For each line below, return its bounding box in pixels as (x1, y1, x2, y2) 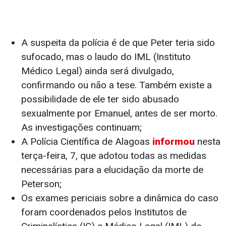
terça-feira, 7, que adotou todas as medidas (21, 150, 206, 162)
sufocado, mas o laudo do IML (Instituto (21, 51, 191, 63)
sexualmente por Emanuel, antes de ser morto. (21, 107, 217, 120)
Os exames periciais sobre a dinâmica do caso (21, 192, 218, 204)
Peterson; (21, 178, 62, 190)
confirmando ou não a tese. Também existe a (21, 79, 212, 91)
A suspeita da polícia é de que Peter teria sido (21, 37, 215, 49)
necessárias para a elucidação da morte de (21, 164, 203, 176)
